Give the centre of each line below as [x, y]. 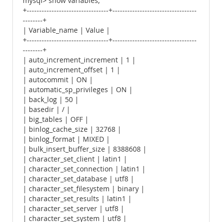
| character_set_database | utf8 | [79, 179]
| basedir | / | [47, 110]
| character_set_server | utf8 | [74, 209]
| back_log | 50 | [51, 100]
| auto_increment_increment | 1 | [79, 60]
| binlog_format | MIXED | [66, 139]
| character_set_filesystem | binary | [84, 189]
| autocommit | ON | [58, 80]
